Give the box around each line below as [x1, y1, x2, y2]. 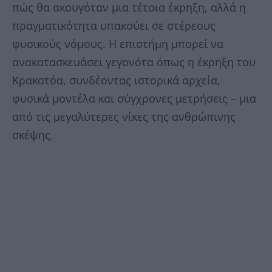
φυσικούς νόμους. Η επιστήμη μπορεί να [12, 36, 223, 52]
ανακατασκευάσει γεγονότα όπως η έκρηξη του [12, 55, 256, 70]
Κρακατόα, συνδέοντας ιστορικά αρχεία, [12, 73, 220, 88]
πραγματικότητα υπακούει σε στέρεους [12, 18, 216, 33]
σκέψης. [12, 127, 53, 143]
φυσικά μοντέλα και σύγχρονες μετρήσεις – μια [12, 91, 256, 106]
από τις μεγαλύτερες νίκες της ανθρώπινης [12, 109, 236, 124]
